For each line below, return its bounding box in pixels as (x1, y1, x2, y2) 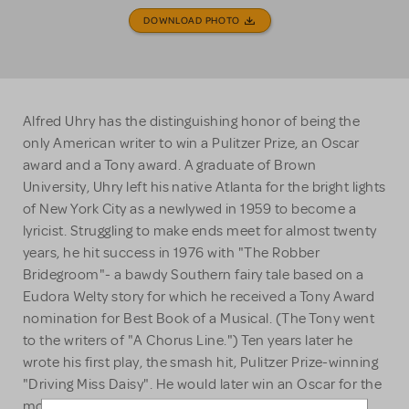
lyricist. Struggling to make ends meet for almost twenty (23, 222, 377, 241)
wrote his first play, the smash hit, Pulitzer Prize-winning (23, 353, 379, 372)
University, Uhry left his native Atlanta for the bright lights (23, 178, 386, 197)
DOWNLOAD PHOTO (143, 14, 241, 27)
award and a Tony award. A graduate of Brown (23, 156, 317, 175)
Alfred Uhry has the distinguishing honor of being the (23, 112, 361, 131)
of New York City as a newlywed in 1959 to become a (23, 200, 357, 219)
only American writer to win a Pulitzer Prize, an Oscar (23, 134, 360, 153)
